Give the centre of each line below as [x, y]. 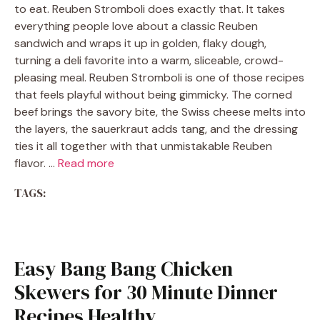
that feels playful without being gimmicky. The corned [153, 95]
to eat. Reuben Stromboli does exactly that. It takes [150, 9]
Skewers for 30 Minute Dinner [146, 292]
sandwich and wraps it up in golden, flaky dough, [140, 43]
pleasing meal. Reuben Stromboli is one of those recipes [159, 77]
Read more [86, 163]
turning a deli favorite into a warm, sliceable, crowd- [149, 60]
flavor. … [36, 163]
